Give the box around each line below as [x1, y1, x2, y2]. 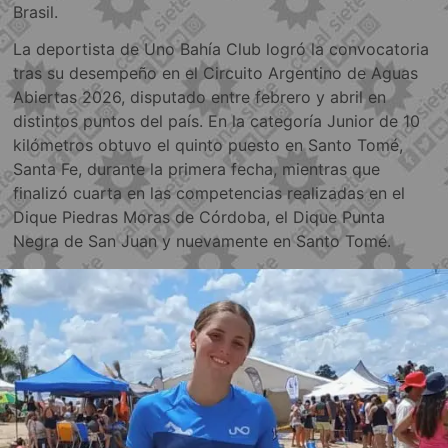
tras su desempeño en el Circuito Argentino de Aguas [13, 63, 419, 84]
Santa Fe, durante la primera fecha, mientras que [13, 159, 381, 180]
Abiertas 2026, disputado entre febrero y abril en [13, 87, 387, 108]
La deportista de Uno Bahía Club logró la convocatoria [13, 39, 430, 60]
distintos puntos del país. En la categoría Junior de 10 [13, 111, 421, 132]
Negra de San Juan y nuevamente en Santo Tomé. [13, 231, 392, 252]
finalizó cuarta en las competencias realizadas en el [13, 183, 406, 204]
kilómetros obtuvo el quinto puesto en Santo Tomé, [13, 135, 404, 156]
